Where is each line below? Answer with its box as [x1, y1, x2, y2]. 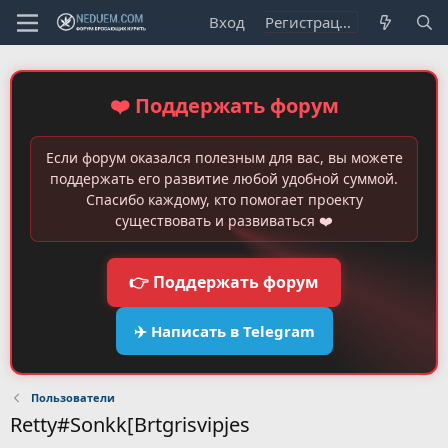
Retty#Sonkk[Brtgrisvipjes [10, 411, 250, 438]
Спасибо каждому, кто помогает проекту [85, 190, 363, 209]
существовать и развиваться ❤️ [115, 211, 333, 230]
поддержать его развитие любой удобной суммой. [50, 169, 398, 188]
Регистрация [339, 12, 352, 32]
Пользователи [30, 390, 115, 405]
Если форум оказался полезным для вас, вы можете [45, 148, 403, 167]
